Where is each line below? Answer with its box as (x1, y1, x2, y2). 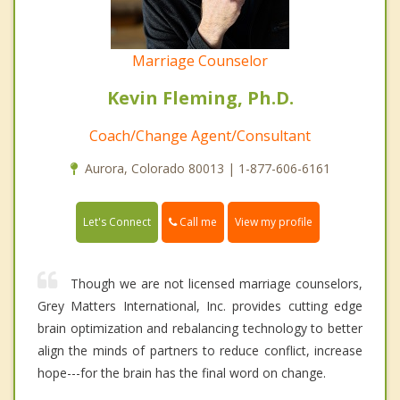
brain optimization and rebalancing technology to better (37, 320, 362, 337)
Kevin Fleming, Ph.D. (106, 86, 294, 111)
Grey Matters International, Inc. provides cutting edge (37, 297, 362, 315)
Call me (177, 214, 217, 230)
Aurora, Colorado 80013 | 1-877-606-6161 (84, 160, 330, 178)
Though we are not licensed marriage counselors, (71, 275, 362, 293)
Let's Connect (83, 214, 151, 230)
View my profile (235, 214, 312, 230)
